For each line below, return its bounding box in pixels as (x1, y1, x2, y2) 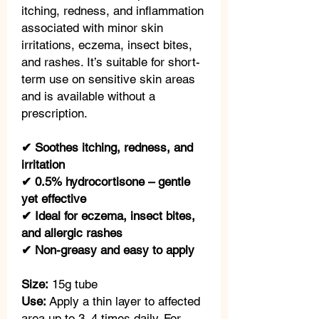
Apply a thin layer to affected (46, 294, 200, 308)
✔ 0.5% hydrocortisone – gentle (21, 174, 190, 189)
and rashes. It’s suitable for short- (21, 55, 200, 69)
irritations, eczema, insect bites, (21, 38, 192, 52)
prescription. (21, 106, 88, 120)
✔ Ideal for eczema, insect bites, (21, 209, 195, 223)
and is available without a (21, 89, 155, 103)
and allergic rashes (21, 226, 122, 240)
